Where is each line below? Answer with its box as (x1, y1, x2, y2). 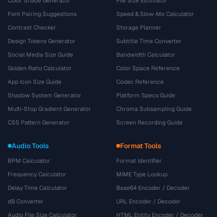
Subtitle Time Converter (116, 37, 182, 45)
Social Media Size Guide (8, 51, 73, 59)
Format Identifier (116, 157, 162, 165)
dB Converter (8, 198, 44, 205)
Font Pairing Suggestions (8, 10, 77, 18)
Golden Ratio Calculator (8, 64, 72, 72)
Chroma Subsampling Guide (116, 105, 192, 113)
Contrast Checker (8, 24, 56, 31)
